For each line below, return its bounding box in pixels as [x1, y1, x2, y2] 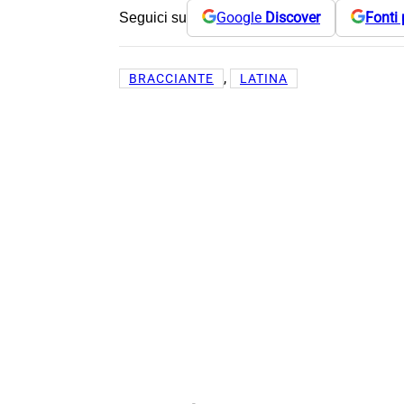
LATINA [240, 70, 288, 86]
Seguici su [119, 9, 187, 25]
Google [216, 9, 265, 27]
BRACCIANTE [129, 70, 214, 86]
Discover [265, 9, 320, 27]
